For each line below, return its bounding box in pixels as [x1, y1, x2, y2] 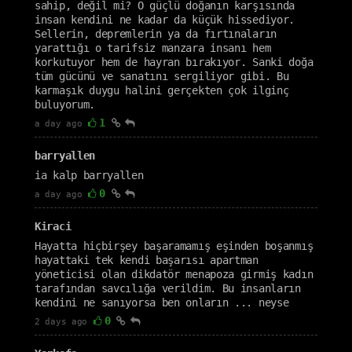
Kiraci [35, 220, 71, 233]
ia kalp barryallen [35, 169, 144, 181]
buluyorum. [35, 98, 95, 111]
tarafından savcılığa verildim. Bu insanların [35, 282, 301, 295]
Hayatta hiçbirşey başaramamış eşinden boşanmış [35, 240, 313, 252]
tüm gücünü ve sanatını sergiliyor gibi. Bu [35, 70, 289, 82]
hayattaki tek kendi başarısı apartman [35, 254, 258, 266]
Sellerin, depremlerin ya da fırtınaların [35, 27, 277, 40]
